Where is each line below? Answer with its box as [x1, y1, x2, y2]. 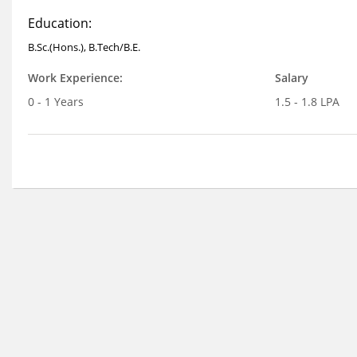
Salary [274, 70, 308, 85]
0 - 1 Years [28, 94, 84, 109]
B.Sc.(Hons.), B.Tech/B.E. [28, 40, 140, 54]
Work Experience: [28, 70, 123, 85]
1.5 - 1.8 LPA [274, 94, 339, 109]
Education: [28, 14, 92, 32]
